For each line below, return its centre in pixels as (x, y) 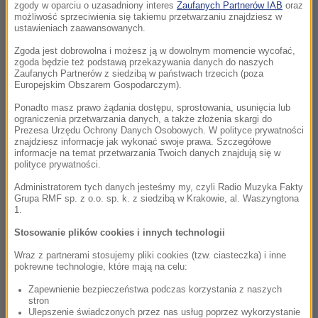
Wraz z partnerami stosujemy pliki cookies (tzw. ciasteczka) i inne (150, 255)
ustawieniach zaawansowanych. (80, 28)
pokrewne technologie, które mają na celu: (101, 267)
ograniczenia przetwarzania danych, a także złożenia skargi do (143, 119)
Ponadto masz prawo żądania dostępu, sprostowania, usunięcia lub (152, 108)
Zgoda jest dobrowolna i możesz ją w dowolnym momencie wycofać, (155, 51)
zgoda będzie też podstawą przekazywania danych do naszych (144, 62)
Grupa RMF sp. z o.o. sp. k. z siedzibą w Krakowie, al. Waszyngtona (157, 198)
